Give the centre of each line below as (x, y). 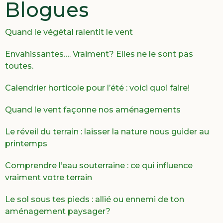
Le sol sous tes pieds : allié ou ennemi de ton (95, 200)
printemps (26, 144)
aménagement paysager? (58, 212)
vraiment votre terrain (49, 178)
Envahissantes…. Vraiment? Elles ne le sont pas (99, 54)
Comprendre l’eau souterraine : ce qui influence (99, 166)
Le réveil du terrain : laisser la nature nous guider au (107, 132)
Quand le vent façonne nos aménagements (93, 110)
